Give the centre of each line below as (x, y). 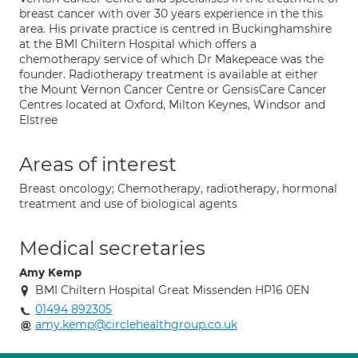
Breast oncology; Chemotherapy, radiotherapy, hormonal (178, 189)
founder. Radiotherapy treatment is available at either (169, 74)
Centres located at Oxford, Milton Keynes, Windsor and (172, 105)
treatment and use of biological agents (128, 204)
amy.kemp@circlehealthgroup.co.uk (136, 324)
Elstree (38, 120)
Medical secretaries (112, 248)
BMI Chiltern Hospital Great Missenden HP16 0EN (172, 290)
